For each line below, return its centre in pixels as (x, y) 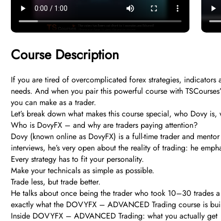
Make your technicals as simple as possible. (83, 171)
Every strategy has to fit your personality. (77, 159)
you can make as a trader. (54, 103)
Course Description (65, 55)
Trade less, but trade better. (56, 182)
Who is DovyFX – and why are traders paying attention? (104, 125)
